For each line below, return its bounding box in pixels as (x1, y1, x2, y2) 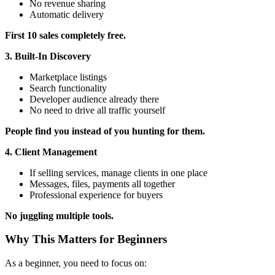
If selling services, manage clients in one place (29, 167, 207, 178)
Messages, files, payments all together (29, 178, 175, 189)
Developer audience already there (29, 93, 159, 104)
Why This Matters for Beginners (5, 233, 167, 246)
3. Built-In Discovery (5, 50, 91, 61)
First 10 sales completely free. (5, 29, 126, 41)
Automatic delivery (29, 9, 104, 20)
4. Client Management (5, 146, 97, 157)
